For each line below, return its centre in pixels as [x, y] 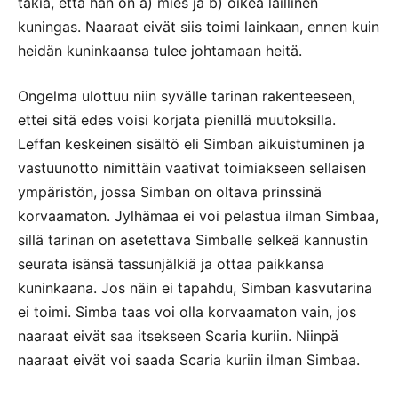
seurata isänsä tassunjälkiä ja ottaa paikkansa [171, 263]
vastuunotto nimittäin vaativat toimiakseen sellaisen [192, 167]
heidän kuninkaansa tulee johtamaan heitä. [160, 50]
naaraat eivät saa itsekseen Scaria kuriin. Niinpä [178, 335]
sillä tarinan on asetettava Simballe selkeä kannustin [193, 239]
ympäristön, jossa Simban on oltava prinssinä [170, 191]
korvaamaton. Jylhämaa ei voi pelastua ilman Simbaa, [198, 215]
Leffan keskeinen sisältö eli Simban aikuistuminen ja [191, 143]
